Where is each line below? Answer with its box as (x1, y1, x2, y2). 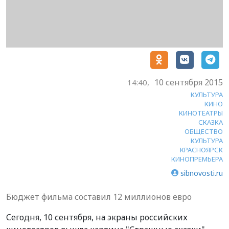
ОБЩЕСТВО (185, 126, 223, 136)
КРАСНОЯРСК (180, 145, 223, 154)
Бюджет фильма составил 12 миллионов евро (6, 191, 192, 202)
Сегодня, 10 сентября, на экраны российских (6, 211, 188, 223)
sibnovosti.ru (180, 168, 223, 178)
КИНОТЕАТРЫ (179, 108, 223, 118)
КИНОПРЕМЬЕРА (171, 154, 223, 164)
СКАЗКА (198, 117, 223, 127)
